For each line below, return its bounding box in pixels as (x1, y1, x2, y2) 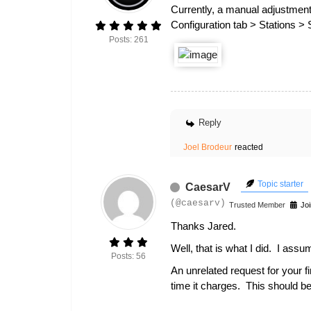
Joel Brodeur (183, 142, 232, 152)
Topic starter (255, 179, 303, 189)
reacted (235, 142, 263, 152)
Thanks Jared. (171, 220, 239, 232)
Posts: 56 (111, 251, 146, 261)
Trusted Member (229, 201, 285, 209)
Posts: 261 (108, 35, 149, 44)
